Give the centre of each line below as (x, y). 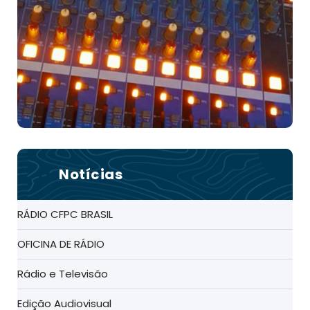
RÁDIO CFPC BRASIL (65, 215)
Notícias (91, 175)
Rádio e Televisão (63, 274)
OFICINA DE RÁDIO (61, 244)
